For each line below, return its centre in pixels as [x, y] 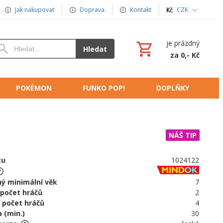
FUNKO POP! [104, 88]
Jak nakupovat [35, 10]
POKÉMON [34, 88]
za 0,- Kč [185, 55]
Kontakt [141, 10]
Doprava [92, 10]
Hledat [95, 49]
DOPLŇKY [172, 88]
